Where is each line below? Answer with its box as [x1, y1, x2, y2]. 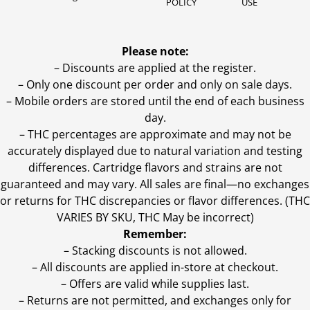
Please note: [121, 44, 189, 59]
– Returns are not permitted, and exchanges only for [19, 293, 291, 308]
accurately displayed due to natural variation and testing [8, 143, 302, 158]
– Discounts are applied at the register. [54, 60, 256, 75]
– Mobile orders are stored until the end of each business [6, 93, 304, 109]
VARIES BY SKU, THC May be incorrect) [56, 210, 254, 225]
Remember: [123, 226, 187, 241]
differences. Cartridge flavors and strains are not [28, 160, 282, 175]
